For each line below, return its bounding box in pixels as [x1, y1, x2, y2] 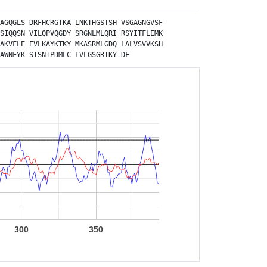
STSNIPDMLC [29, 51, 71, 59]
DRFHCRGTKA [29, 18, 71, 27]
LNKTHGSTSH [75, 18, 117, 27]
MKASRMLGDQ [75, 40, 117, 48]
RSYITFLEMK [121, 29, 163, 38]
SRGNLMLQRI [75, 29, 117, 38]
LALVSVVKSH [121, 40, 163, 48]
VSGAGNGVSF [121, 18, 163, 27]
